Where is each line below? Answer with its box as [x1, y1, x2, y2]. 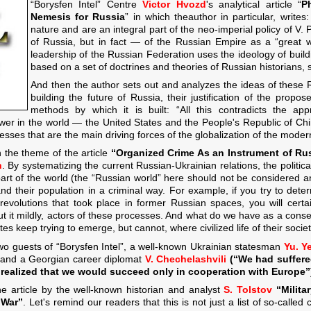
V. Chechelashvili [144, 253, 226, 264]
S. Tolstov [224, 284, 273, 296]
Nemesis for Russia [31, 10, 126, 22]
